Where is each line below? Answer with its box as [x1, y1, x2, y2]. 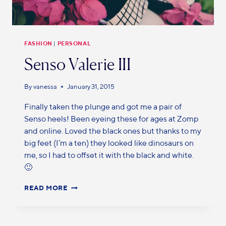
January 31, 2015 [67, 82, 115, 90]
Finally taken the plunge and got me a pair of [24, 101, 182, 111]
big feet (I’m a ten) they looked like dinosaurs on [24, 138, 194, 148]
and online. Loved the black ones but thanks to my [24, 126, 201, 136]
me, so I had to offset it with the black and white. [24, 150, 194, 160]
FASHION [24, 39, 52, 46]
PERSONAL [57, 39, 91, 46]
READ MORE [24, 184, 68, 192]
